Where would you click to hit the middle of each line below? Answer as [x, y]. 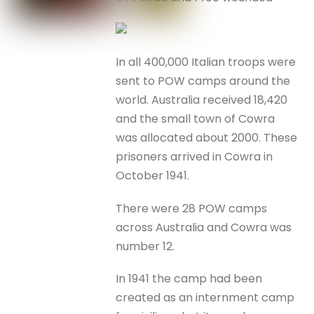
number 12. [145, 246]
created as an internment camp [205, 297]
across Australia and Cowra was [204, 227]
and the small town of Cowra [196, 119]
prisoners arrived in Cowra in [194, 157]
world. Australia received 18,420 [202, 100]
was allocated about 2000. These [207, 138]
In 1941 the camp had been [189, 278]
